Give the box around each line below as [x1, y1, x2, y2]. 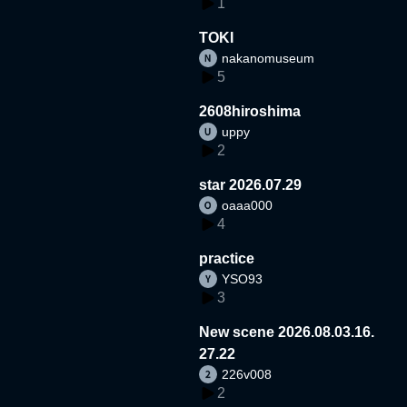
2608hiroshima [199, 103, 302, 119]
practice [199, 250, 255, 266]
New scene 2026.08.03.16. [199, 323, 375, 340]
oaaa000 [222, 197, 273, 213]
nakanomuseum [222, 50, 315, 65]
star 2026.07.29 [199, 176, 303, 193]
